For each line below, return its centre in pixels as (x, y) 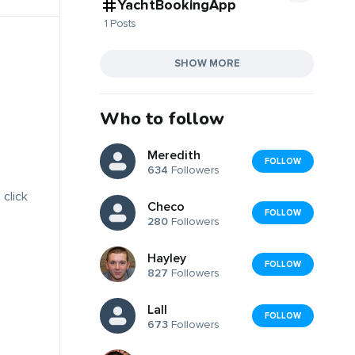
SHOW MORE (207, 63)
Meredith (174, 156)
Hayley (167, 259)
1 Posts (120, 23)
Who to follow (162, 118)
